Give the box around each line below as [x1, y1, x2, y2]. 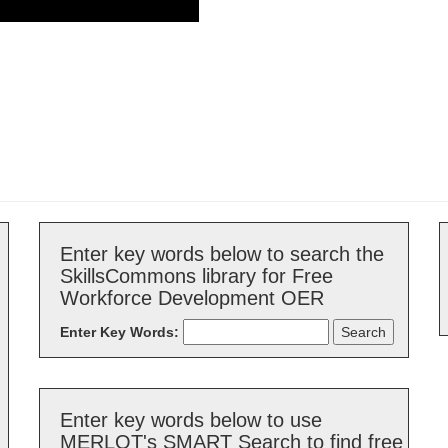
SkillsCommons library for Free [60, 265, 333, 287]
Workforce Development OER [60, 287, 324, 309]
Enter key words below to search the [60, 243, 384, 265]
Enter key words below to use [60, 409, 322, 431]
